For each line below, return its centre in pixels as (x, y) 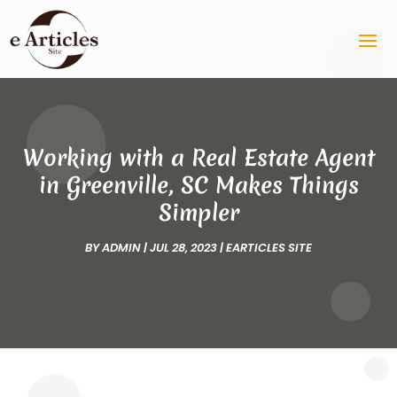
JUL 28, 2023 (183, 247)
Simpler (198, 212)
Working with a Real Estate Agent (198, 157)
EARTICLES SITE (269, 247)
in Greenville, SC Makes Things (198, 185)
